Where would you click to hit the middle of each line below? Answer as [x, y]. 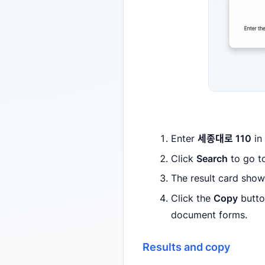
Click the [192, 198]
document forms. [209, 214]
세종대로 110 [224, 139]
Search [212, 158]
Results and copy [186, 246]
